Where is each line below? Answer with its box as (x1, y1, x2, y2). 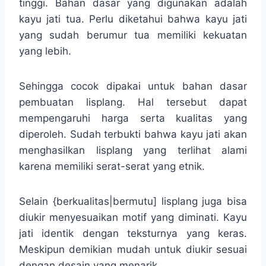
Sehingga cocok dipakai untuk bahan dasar (19, 80, 247, 92)
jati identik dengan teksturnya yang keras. (19, 227, 247, 239)
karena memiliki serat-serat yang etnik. (19, 160, 205, 172)
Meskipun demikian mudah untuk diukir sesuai (19, 243, 247, 255)
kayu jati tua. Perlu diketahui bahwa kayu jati (19, 12, 247, 25)
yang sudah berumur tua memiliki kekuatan (19, 28, 247, 41)
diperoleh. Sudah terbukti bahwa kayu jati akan (19, 128, 247, 140)
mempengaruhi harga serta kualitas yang (19, 112, 247, 124)
